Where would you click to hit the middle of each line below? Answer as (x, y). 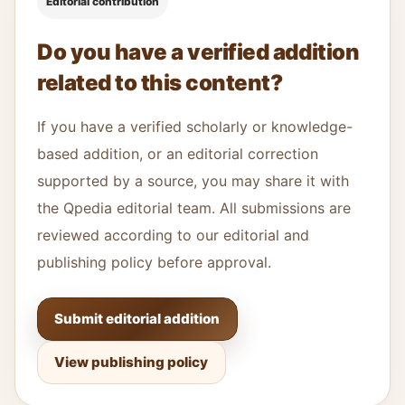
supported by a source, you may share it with (193, 180)
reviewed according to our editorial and (173, 235)
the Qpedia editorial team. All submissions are (194, 207)
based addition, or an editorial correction (178, 153)
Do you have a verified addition (198, 52)
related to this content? (160, 82)
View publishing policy (132, 363)
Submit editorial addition (137, 318)
